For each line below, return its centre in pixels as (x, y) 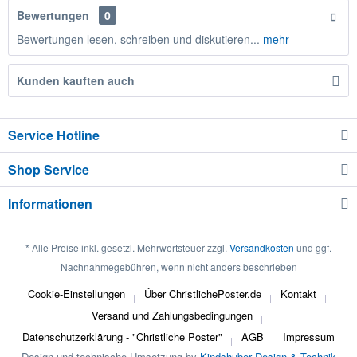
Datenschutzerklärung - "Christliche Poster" (122, 336)
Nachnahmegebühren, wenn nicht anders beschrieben (178, 266)
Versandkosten (262, 247)
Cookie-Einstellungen (76, 293)
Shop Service (49, 170)
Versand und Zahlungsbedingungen (172, 315)
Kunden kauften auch (76, 81)
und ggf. (313, 247)
